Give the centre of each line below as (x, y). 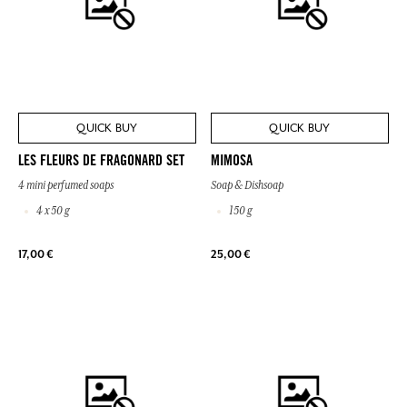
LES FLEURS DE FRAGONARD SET (101, 162)
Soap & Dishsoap (247, 186)
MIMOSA (232, 162)
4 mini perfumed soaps (66, 186)
